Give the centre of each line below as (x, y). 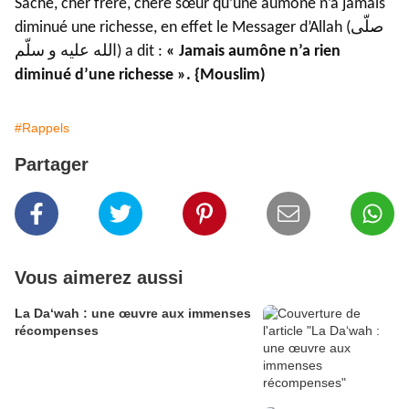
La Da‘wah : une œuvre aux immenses (133, 314)
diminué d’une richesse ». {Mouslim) (140, 76)
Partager (52, 165)
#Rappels (42, 128)
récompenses (57, 331)
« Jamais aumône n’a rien (253, 52)
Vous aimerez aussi (99, 278)
